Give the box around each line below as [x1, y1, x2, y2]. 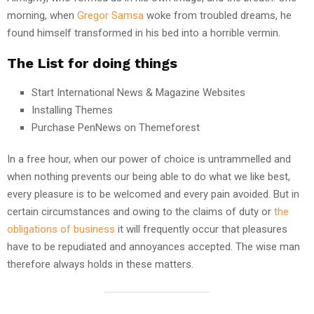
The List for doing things [7, 54, 177, 71]
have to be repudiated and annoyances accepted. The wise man [7, 240, 300, 253]
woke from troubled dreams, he [144, 8, 292, 22]
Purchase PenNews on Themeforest [32, 121, 200, 134]
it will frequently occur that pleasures [115, 222, 287, 235]
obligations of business [7, 222, 115, 235]
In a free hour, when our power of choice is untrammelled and [7, 152, 291, 165]
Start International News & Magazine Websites [32, 86, 245, 99]
